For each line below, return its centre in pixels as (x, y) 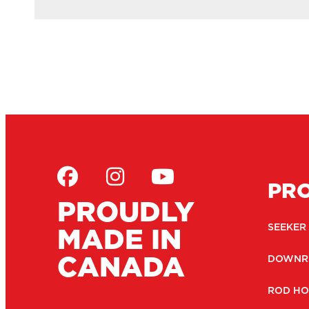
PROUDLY (126, 211)
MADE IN (119, 239)
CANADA (121, 266)
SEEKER (287, 227)
